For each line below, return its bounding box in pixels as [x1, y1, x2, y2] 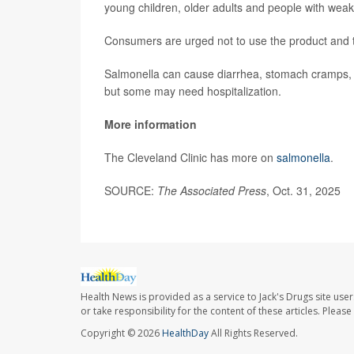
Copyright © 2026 [81, 326, 162, 341]
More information [104, 116, 197, 132]
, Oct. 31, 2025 [266, 183, 341, 198]
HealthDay [162, 326, 209, 341]
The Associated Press [157, 183, 266, 198]
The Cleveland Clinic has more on [104, 149, 277, 165]
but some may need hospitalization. [104, 83, 281, 99]
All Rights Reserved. [209, 326, 298, 341]
